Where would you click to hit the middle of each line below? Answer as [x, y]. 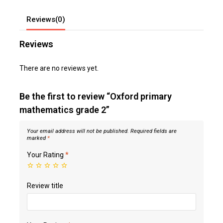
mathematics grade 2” [64, 110]
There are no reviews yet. [59, 68]
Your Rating [46, 155]
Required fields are [154, 131]
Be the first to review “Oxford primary [96, 96]
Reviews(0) [46, 19]
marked [37, 138]
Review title [45, 186]
